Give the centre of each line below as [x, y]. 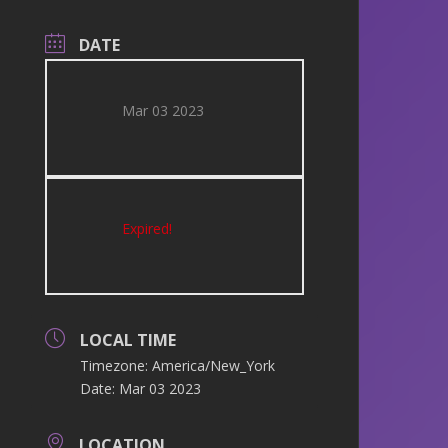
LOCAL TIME [128, 340]
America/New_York [214, 365]
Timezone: [116, 365]
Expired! [147, 228]
